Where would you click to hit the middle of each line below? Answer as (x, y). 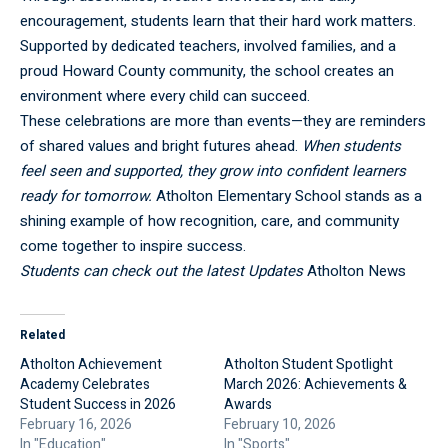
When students (351, 145)
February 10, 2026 (280, 424)
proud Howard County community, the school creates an (207, 70)
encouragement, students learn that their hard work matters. (218, 20)
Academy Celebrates (85, 384)
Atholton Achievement (91, 364)
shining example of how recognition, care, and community (209, 220)
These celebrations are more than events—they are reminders (223, 120)
